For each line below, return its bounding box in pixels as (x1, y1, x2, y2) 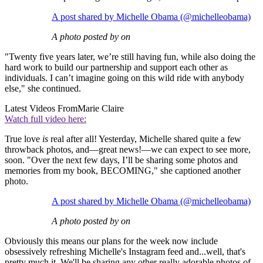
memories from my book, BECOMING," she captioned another (5, 166, 241, 176)
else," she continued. (5, 83, 81, 94)
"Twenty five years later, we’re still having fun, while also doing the (5, 52, 255, 62)
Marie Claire (77, 103, 124, 114)
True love (5, 134, 42, 144)
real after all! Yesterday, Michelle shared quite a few (50, 134, 241, 144)
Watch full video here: (5, 114, 86, 124)
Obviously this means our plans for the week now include (5, 236, 218, 247)
